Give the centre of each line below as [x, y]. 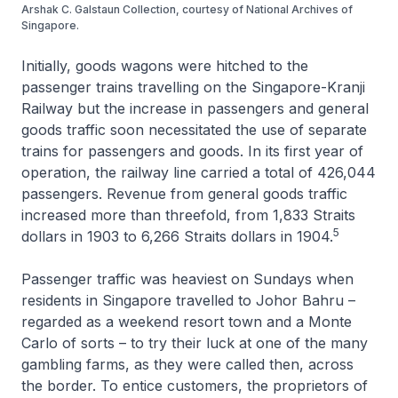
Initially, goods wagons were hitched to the [165, 65]
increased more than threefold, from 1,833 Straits [188, 215]
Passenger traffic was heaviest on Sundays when [187, 279]
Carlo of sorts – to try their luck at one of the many [195, 342]
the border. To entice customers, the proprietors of [195, 385]
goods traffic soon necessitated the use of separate [194, 129]
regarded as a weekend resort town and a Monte [187, 321]
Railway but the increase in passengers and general [195, 108]
